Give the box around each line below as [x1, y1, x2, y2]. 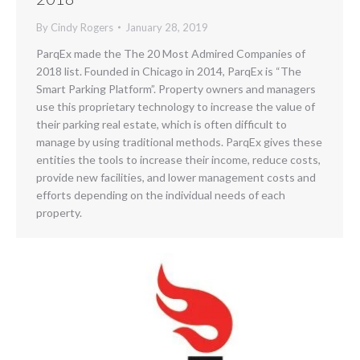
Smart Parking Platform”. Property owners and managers [36, 81, 316, 96]
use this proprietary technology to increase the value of [36, 99, 315, 113]
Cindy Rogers [51, 20, 113, 34]
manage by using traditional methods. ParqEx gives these [36, 134, 322, 149]
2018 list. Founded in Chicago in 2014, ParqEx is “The [36, 63, 301, 78]
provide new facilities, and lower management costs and [36, 170, 316, 184]
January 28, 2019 [125, 20, 208, 34]
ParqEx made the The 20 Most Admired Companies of [36, 46, 305, 60]
